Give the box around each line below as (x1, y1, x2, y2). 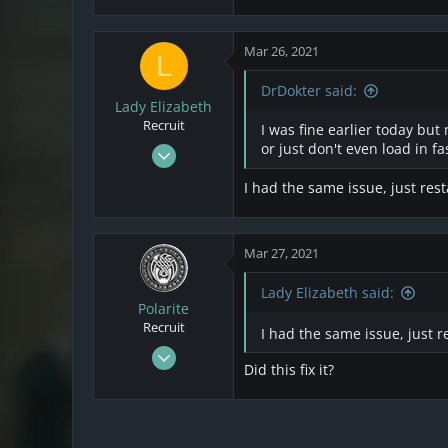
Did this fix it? (244, 360, 334, 380)
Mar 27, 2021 (244, 243, 319, 262)
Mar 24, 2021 (148, 139, 223, 158)
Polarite (138, 298, 189, 318)
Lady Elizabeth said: (261, 282, 394, 302)
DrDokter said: (261, 81, 357, 101)
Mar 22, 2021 (148, 340, 223, 359)
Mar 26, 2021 (244, 42, 319, 61)
